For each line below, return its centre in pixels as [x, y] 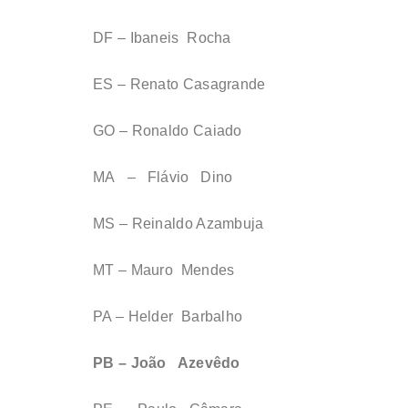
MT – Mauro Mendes [164, 270]
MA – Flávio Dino [163, 178]
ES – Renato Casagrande [179, 85]
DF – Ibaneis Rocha [162, 38]
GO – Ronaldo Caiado [168, 131]
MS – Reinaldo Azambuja [178, 224]
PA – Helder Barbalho [168, 317]
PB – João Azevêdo [167, 363]
